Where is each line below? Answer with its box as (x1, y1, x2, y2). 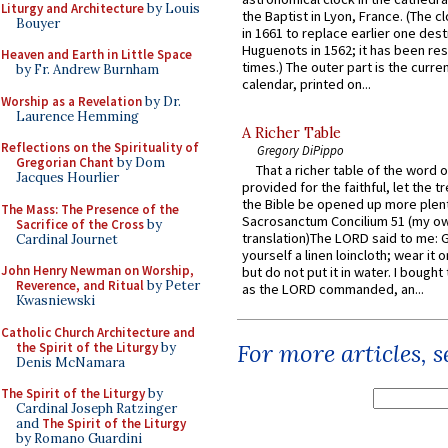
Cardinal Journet (16, 230, 118, 248)
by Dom (114, 154, 165, 171)
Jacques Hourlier (16, 169, 119, 186)
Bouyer (16, 14, 60, 32)
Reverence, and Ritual (16, 277, 144, 294)
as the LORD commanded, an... (242, 279, 424, 298)
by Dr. (142, 92, 181, 110)
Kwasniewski (16, 292, 95, 309)
